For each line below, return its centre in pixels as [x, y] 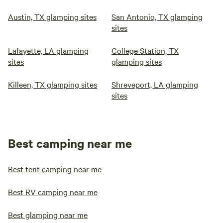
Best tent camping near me [55, 169]
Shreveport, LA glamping [155, 84]
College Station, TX [145, 50]
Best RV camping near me [53, 192]
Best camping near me [70, 143]
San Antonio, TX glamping [157, 16]
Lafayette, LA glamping [48, 50]
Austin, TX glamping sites [52, 16]
